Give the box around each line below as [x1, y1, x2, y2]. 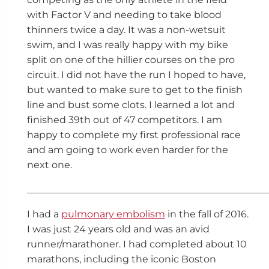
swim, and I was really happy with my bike [26, 38, 228, 50]
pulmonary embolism [61, 208, 165, 220]
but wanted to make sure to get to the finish [26, 83, 243, 95]
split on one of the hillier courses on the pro [26, 53, 235, 65]
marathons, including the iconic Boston [26, 253, 216, 265]
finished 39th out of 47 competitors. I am [26, 113, 222, 125]
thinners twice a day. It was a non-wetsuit [26, 23, 226, 35]
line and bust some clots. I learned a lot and [26, 98, 235, 110]
